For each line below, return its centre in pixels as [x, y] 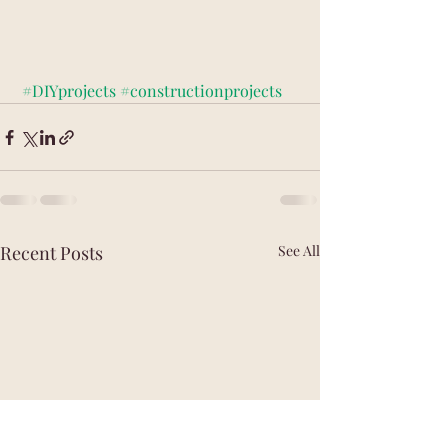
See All [299, 251]
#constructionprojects [201, 91]
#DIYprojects [69, 91]
